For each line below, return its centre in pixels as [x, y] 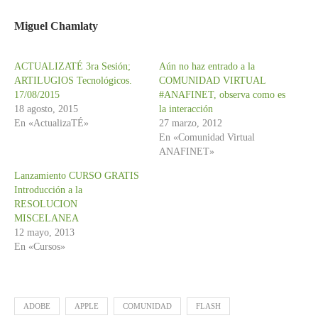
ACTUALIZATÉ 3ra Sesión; [72, 66]
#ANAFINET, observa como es [222, 94]
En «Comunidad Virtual [207, 137]
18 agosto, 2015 [46, 109]
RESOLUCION [46, 204]
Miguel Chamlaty [56, 26]
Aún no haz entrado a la [207, 66]
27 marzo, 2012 [191, 123]
